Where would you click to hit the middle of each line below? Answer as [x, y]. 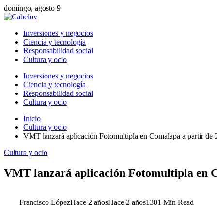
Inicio [32, 118]
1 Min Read [176, 202]
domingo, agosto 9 [32, 8]
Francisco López [45, 202]
